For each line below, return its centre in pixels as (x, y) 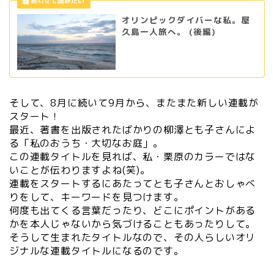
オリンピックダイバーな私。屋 (186, 20)
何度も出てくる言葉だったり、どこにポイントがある (133, 210)
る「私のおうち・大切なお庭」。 (87, 143)
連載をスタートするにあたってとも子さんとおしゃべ (133, 183)
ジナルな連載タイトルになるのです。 (97, 251)
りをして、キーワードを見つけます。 (97, 197)
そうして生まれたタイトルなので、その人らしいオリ (133, 237)
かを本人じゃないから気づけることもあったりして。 (133, 224)
